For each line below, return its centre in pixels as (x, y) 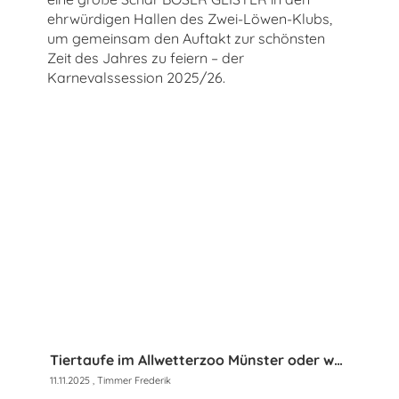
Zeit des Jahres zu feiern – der (146, 58)
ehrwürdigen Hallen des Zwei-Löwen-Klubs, (190, 19)
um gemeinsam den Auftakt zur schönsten (186, 39)
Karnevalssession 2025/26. (136, 78)
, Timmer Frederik (130, 380)
